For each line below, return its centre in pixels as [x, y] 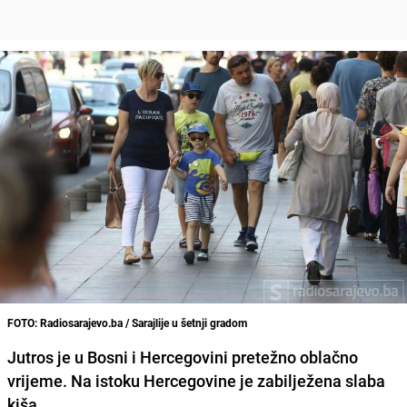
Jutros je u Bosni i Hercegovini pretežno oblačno [183, 357]
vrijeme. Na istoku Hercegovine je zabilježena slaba [196, 380]
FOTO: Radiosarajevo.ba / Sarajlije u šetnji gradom [127, 322]
